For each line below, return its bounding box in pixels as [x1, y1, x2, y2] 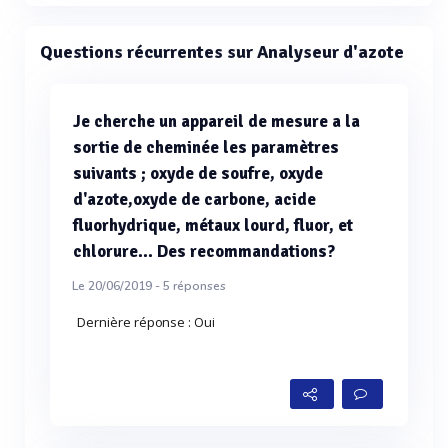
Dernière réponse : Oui [77, 313, 216, 331]
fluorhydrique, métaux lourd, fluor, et [73, 215, 353, 236]
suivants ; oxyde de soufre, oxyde [73, 163, 323, 184]
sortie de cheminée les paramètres [73, 137, 339, 158]
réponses [170, 278, 226, 294]
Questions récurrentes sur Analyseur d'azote [40, 41, 404, 63]
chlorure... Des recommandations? [73, 241, 335, 262]
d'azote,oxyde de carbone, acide [73, 189, 316, 210]
